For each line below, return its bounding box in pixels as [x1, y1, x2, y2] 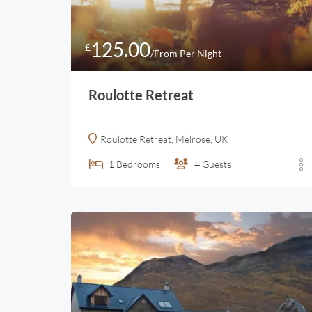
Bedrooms [116, 158, 160, 170]
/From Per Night [150, 47, 221, 59]
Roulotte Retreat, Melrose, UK [100, 133, 228, 145]
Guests [202, 158, 231, 170]
